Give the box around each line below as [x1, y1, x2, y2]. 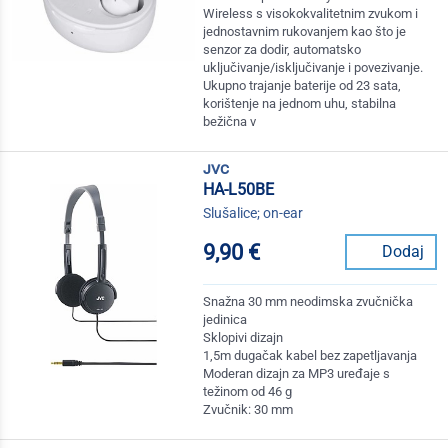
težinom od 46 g [203, 384, 293, 400]
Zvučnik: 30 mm [203, 402, 294, 418]
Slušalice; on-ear [203, 205, 304, 222]
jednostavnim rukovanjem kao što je [203, 24, 407, 40]
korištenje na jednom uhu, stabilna [203, 96, 397, 112]
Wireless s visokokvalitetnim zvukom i [203, 6, 419, 22]
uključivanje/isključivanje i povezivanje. [203, 60, 424, 76]
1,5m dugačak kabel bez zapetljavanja [203, 348, 418, 364]
